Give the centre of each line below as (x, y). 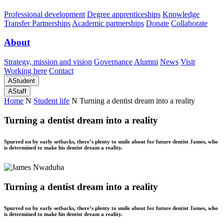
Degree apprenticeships (124, 14)
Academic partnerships (108, 23)
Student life (51, 101)
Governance (113, 62)
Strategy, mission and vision (48, 62)
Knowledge (181, 14)
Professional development (44, 14)
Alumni (146, 62)
